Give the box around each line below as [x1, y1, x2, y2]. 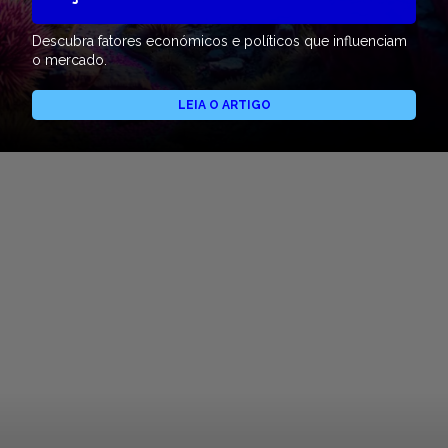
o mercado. [32, 52, 107, 69]
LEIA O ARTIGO [177, 98, 271, 113]
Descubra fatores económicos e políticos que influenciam [32, 33, 407, 50]
